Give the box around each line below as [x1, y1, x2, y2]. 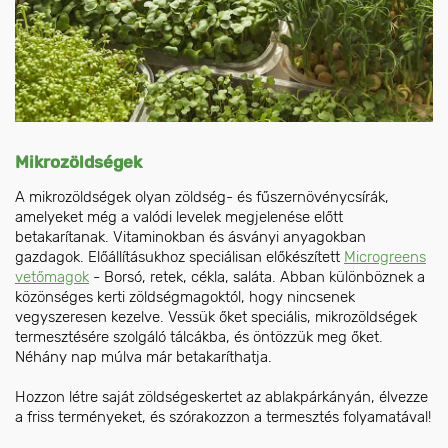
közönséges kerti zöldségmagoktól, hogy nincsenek [15, 288, 355, 307]
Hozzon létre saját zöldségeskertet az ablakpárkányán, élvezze [15, 388, 428, 407]
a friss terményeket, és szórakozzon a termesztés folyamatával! [15, 408, 431, 427]
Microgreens [344, 248, 426, 267]
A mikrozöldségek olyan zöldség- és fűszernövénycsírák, [15, 188, 389, 207]
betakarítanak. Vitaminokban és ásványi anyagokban [15, 228, 366, 247]
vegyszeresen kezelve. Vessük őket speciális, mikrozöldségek [15, 308, 417, 327]
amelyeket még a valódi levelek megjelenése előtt [15, 208, 343, 227]
